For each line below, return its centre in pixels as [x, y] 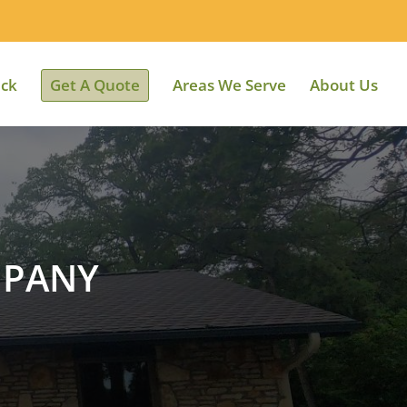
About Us [344, 85]
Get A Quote [95, 85]
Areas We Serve [229, 85]
